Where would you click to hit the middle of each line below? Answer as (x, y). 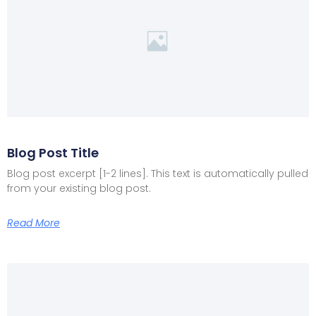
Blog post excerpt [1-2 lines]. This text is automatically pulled (158, 173)
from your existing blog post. (79, 188)
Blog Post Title (53, 152)
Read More (34, 223)
